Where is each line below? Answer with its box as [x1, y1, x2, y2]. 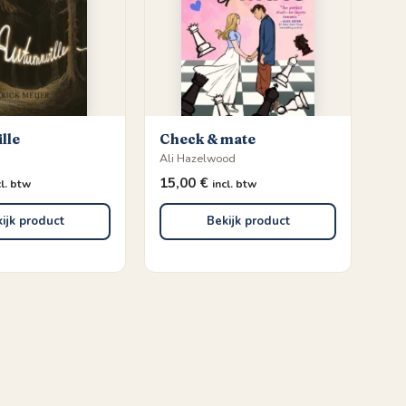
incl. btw [212, 176, 257, 191]
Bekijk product [206, 212, 290, 229]
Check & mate [159, 130, 256, 148]
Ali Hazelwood [159, 150, 237, 166]
